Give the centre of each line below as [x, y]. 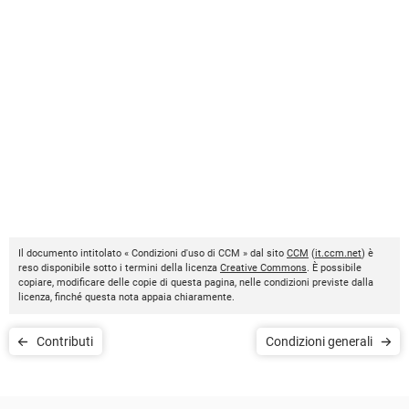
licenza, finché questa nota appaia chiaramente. [126, 297]
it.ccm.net [338, 253]
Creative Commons [263, 267]
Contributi [65, 341]
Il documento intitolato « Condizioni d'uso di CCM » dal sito [152, 253]
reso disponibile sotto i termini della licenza [119, 267]
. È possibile [334, 267]
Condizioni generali [319, 341]
